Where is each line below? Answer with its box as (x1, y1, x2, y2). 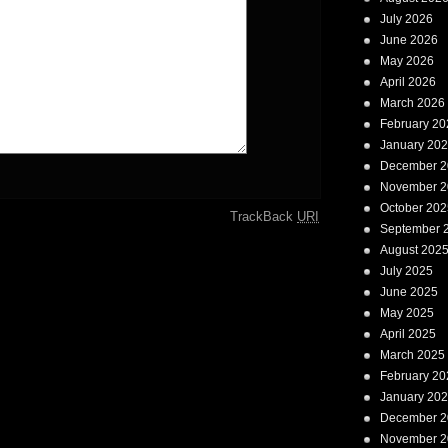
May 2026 (380, 54, 434, 68)
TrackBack (230, 209, 297, 224)
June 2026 (380, 33, 438, 47)
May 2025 (380, 306, 434, 320)
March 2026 (380, 96, 445, 110)
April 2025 (380, 327, 436, 341)
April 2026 (380, 75, 436, 89)
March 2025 (380, 348, 445, 362)
